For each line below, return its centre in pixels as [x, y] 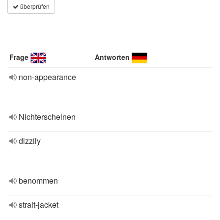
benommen [38, 180]
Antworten [112, 57]
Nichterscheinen [47, 117]
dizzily [30, 141]
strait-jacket [39, 205]
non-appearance [47, 77]
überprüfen [34, 6]
